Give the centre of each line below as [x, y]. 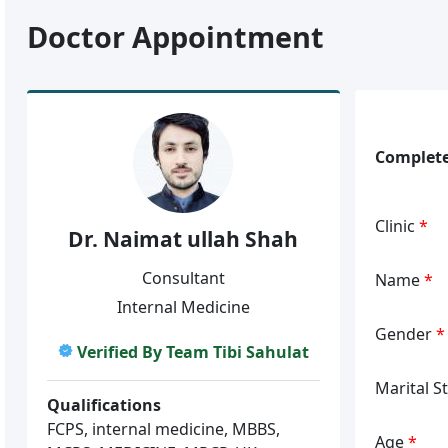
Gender [405, 333]
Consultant [183, 277]
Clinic [396, 225]
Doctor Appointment [176, 36]
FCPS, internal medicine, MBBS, [164, 428]
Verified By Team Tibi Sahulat [192, 351]
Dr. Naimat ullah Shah [183, 239]
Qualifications [104, 404]
